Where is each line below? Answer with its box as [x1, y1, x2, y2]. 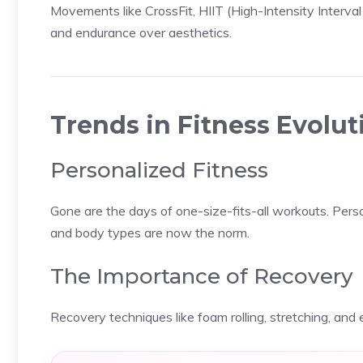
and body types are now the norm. [50, 224, 250, 241]
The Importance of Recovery [50, 263, 353, 289]
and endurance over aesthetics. [50, 24, 232, 41]
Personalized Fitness [50, 157, 268, 183]
